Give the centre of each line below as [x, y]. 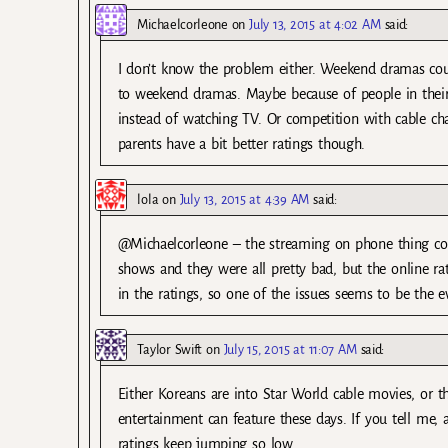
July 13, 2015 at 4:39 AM [244, 199]
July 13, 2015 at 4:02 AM [315, 24]
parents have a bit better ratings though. [241, 143]
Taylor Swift [170, 349]
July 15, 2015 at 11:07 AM [290, 349]
